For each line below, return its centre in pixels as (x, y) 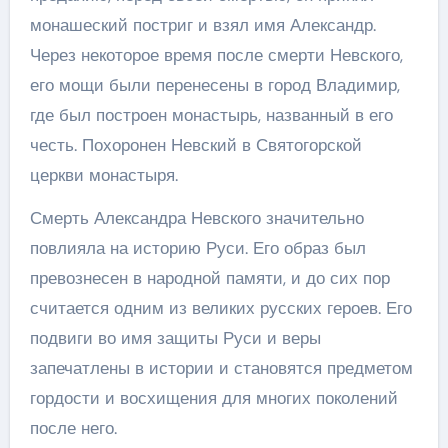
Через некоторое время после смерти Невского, (216, 54)
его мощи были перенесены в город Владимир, (214, 84)
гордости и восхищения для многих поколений (213, 397)
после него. (73, 427)
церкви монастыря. (103, 174)
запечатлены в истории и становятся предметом (221, 367)
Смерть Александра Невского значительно (196, 217)
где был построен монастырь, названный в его (211, 114)
